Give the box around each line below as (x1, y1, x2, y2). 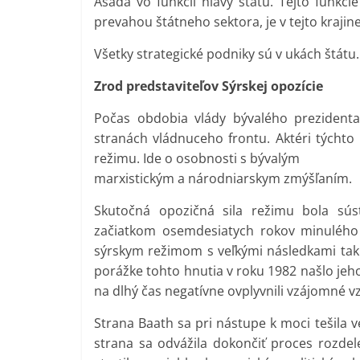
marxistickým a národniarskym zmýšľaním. (94, 170, 352, 188)
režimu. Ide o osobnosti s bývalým (94, 149, 300, 168)
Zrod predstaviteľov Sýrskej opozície (94, 77, 323, 96)
